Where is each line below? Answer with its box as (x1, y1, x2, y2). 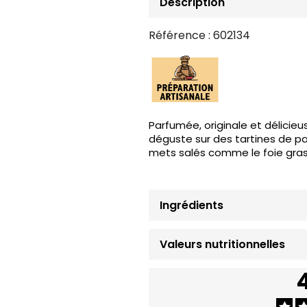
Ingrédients (160, 197, 223, 214)
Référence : (149, 27, 210, 44)
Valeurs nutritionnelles (160, 236, 285, 253)
